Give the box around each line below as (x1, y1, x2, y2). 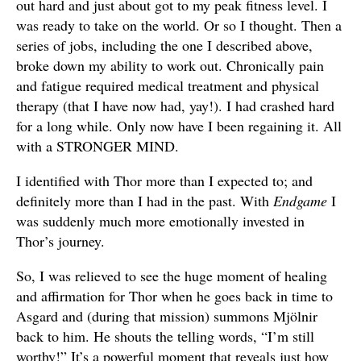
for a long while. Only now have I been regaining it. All (16, 115, 342, 135)
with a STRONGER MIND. (16, 135, 179, 156)
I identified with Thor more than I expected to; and (16, 170, 313, 190)
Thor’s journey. (16, 230, 105, 251)
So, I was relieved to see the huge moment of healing (16, 265, 327, 285)
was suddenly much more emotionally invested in (16, 210, 305, 230)
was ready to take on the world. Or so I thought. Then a (16, 15, 342, 35)
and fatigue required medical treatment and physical (16, 75, 319, 95)
